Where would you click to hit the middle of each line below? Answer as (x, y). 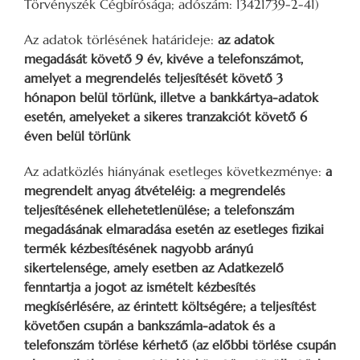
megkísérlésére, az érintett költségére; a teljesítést (170, 306)
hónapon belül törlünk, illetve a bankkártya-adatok (171, 97)
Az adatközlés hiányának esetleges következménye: (175, 171)
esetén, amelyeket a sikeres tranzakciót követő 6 (166, 116)
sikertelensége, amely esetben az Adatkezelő (154, 267)
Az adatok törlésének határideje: (121, 39)
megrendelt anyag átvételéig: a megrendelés (155, 190)
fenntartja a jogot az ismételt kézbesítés (140, 286)
